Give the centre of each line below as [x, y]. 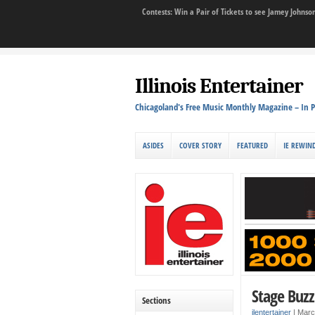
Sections [156, 300]
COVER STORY [200, 145]
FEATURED [252, 145]
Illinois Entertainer [219, 86]
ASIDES [153, 145]
